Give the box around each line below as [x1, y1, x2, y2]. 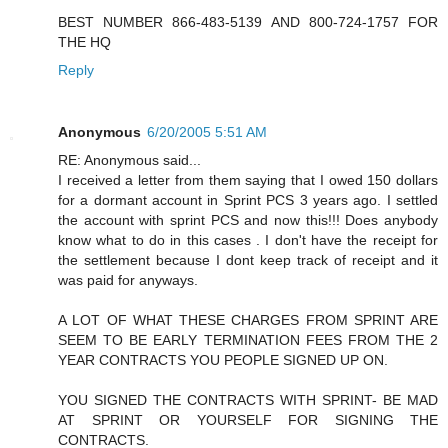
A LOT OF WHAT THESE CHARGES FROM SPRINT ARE [58, 311, 438, 328]
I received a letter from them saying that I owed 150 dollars [58, 171, 438, 188]
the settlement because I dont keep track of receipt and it [58, 251, 438, 268]
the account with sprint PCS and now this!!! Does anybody [58, 211, 438, 228]
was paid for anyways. [58, 271, 198, 288]
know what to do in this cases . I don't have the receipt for [58, 231, 438, 248]
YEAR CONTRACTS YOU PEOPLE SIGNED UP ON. [58, 351, 388, 368]
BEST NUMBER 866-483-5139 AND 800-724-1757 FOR [58, 13, 438, 30]
